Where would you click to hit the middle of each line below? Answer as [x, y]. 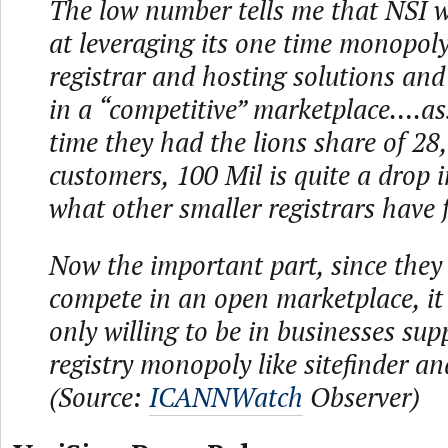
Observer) [361, 397]
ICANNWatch [226, 397]
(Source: [99, 397]
